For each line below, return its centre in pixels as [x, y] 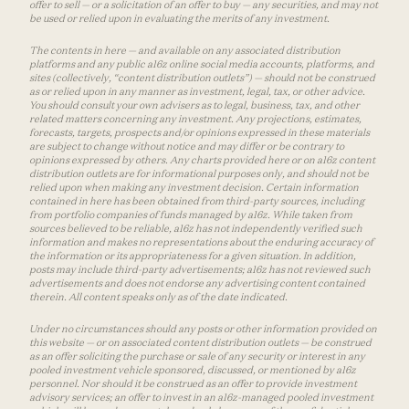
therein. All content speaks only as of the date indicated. [158, 296]
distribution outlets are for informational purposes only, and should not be [199, 173]
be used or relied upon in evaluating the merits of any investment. [179, 18]
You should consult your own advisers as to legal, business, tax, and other [194, 105]
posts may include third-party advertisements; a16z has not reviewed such [200, 269]
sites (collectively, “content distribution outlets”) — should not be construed [202, 77]
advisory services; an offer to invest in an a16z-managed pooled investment [201, 397]
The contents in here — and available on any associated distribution [185, 50]
